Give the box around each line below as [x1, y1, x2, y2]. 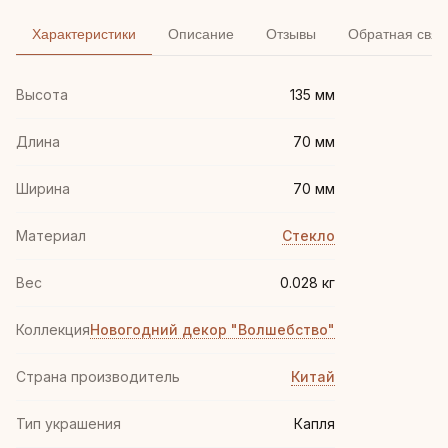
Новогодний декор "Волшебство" [90, 321, 335, 338]
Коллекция [16, 321, 90, 338]
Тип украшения [16, 415, 121, 432]
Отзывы [266, 26, 316, 42]
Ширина [16, 180, 70, 197]
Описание [168, 26, 234, 42]
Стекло [282, 227, 335, 244]
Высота [16, 86, 68, 103]
